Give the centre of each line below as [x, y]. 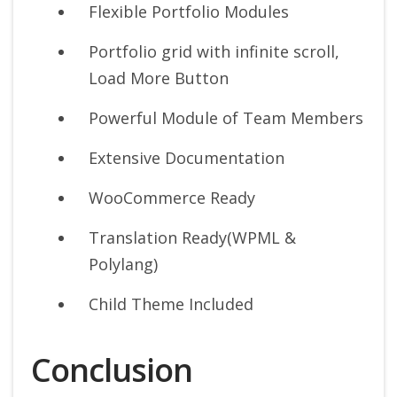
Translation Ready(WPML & [192, 238]
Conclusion [112, 370]
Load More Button [159, 78]
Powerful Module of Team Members [226, 118]
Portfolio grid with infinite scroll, [214, 52]
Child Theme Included [171, 304]
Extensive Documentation [187, 158]
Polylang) [123, 265]
